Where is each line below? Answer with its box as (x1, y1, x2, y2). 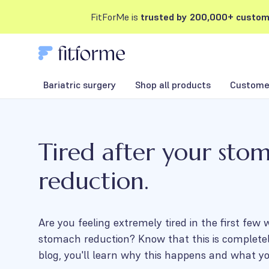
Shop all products (135, 78, 211, 91)
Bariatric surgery (43, 78, 116, 91)
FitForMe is (90, 11, 141, 23)
